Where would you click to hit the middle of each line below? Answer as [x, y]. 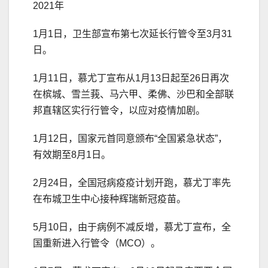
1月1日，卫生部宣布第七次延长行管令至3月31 [133, 33]
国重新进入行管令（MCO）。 [97, 243]
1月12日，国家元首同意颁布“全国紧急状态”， [130, 138]
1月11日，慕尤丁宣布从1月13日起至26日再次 [131, 78]
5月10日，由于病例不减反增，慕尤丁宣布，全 [132, 227]
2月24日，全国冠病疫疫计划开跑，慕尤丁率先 [132, 182]
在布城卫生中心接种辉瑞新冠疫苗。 [109, 199]
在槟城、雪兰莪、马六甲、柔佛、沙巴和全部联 [133, 94]
